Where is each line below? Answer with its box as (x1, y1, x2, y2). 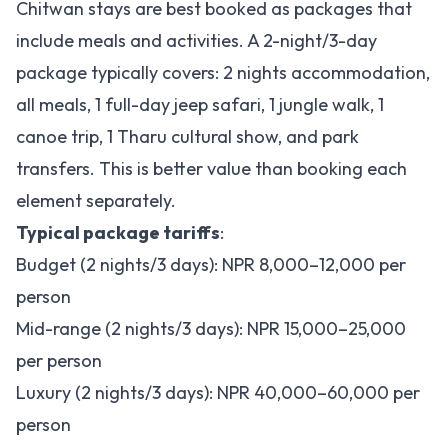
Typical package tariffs (16, 221, 220, 244)
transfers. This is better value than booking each (16, 157, 407, 180)
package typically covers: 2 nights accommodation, (16, 61, 430, 84)
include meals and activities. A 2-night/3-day (16, 29, 377, 52)
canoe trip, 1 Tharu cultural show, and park (16, 125, 359, 148)
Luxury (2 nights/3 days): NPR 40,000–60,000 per (16, 381, 420, 404)
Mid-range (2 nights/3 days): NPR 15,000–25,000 (16, 317, 406, 340)
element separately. (16, 189, 176, 212)
